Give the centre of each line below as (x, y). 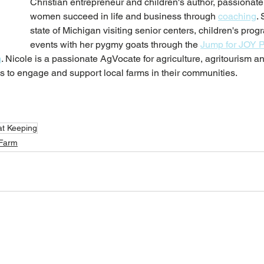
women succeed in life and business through (124, 16)
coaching (237, 16)
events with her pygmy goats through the (115, 44)
